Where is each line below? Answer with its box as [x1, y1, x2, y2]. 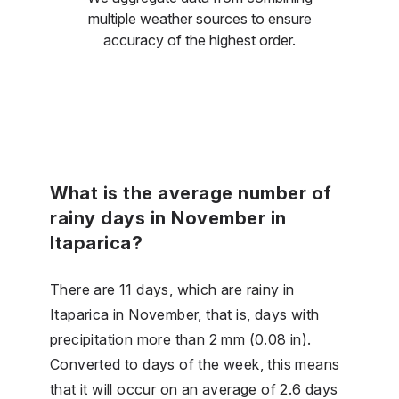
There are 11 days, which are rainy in [50, 280, 295, 298]
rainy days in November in [50, 207, 287, 229]
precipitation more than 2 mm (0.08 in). [50, 330, 312, 348]
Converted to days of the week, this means [50, 354, 340, 373]
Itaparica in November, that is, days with [50, 305, 320, 323]
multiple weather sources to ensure [87, 9, 312, 28]
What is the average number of [50, 182, 332, 204]
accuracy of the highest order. [103, 30, 296, 49]
